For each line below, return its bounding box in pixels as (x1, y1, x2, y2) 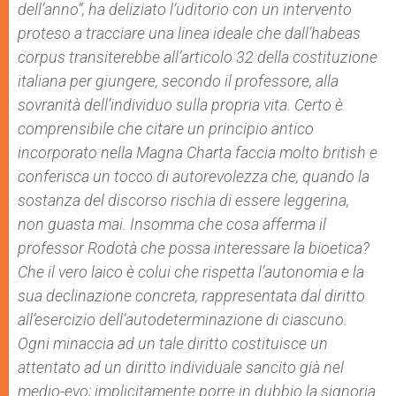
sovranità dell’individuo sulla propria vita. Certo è (18, 95, 343, 114)
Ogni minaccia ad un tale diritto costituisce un (18, 334, 328, 353)
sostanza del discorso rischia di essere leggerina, (18, 191, 349, 209)
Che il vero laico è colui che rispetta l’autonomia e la (18, 263, 364, 281)
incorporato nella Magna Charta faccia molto (18, 143, 323, 162)
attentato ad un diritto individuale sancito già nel (18, 358, 344, 377)
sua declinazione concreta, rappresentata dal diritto (18, 286, 365, 305)
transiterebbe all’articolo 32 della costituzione (69, 48, 377, 66)
